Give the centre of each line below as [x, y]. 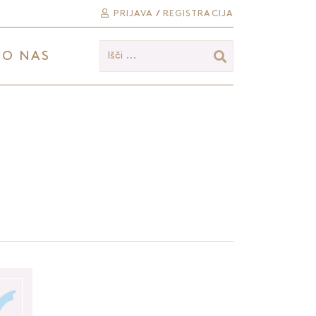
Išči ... [122, 55]
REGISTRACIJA [198, 13]
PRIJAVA [132, 13]
